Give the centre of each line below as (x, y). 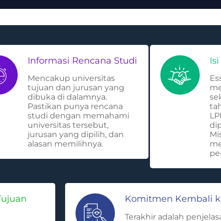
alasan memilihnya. (66, 144)
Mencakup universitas (72, 78)
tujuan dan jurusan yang (76, 88)
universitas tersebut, (68, 125)
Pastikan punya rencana (75, 107)
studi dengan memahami (79, 116)
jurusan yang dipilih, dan (76, 135)
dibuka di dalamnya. (68, 97)
